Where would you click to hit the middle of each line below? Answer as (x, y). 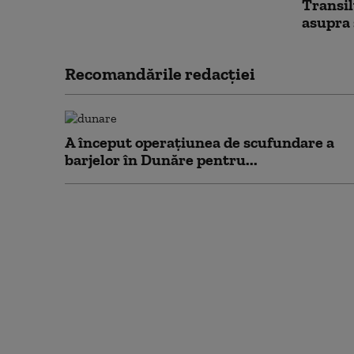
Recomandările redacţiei (160, 74)
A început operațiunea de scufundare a (200, 142)
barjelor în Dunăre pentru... (161, 160)
